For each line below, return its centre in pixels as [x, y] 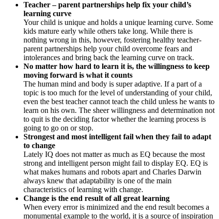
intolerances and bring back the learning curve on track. [110, 57]
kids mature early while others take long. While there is [108, 31]
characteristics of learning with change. [84, 189]
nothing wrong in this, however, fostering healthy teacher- [112, 40]
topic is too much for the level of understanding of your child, [118, 92]
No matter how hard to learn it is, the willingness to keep [117, 66]
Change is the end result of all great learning [97, 198]
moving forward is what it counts [78, 75]
